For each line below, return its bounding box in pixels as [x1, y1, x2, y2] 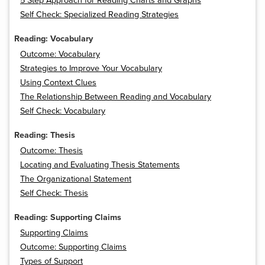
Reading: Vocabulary [14, 34, 93, 44]
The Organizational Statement [20, 174, 131, 185]
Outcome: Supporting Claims [20, 242, 127, 253]
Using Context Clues [20, 77, 96, 88]
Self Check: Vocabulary [20, 106, 105, 117]
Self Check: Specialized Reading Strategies [20, 9, 179, 20]
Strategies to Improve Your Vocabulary [20, 63, 162, 74]
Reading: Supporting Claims [14, 212, 121, 223]
